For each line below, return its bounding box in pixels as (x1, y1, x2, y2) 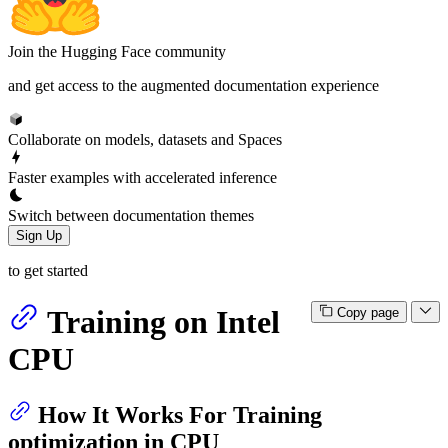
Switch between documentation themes (8, 206, 254, 224)
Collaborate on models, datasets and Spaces (8, 130, 282, 148)
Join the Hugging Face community (8, 42, 226, 60)
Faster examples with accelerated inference (8, 168, 277, 186)
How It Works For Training (38, 402, 322, 429)
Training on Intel (47, 303, 280, 340)
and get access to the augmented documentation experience (8, 76, 379, 94)
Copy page (336, 305, 399, 321)
